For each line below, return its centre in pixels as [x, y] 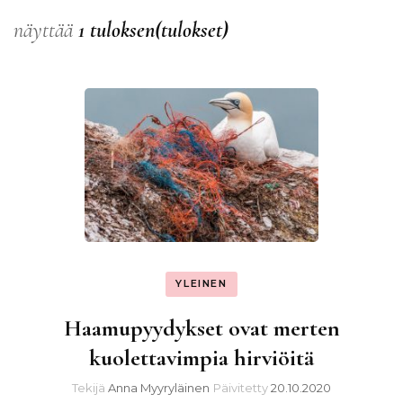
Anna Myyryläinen [159, 387]
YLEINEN [201, 284]
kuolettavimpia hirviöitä [201, 357]
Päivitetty [242, 387]
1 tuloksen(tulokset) [153, 30]
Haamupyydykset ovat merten [201, 327]
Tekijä [90, 387]
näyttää [46, 30]
